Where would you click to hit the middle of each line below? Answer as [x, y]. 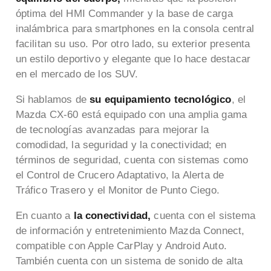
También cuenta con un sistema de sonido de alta [129, 261]
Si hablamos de [51, 100]
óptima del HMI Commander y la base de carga [124, 14]
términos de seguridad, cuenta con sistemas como [132, 160]
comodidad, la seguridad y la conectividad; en [121, 145]
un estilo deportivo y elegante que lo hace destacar [133, 59]
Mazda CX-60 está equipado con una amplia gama [131, 115]
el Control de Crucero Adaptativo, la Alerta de [120, 175]
